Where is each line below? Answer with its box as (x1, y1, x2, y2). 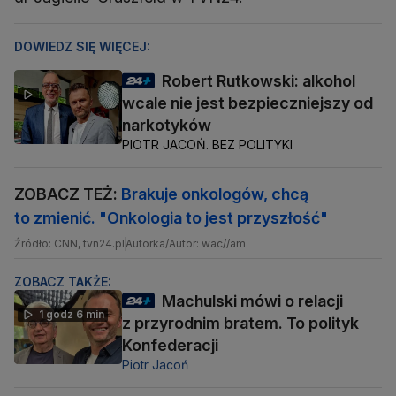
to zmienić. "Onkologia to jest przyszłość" (14, 209, 328, 228)
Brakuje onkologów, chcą (121, 185, 308, 204)
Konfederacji (122, 336, 218, 355)
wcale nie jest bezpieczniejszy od (122, 94, 373, 113)
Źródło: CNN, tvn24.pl (14, 237, 125, 251)
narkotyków (122, 116, 211, 135)
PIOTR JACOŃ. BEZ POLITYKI (122, 137, 293, 153)
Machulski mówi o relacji (162, 292, 343, 311)
